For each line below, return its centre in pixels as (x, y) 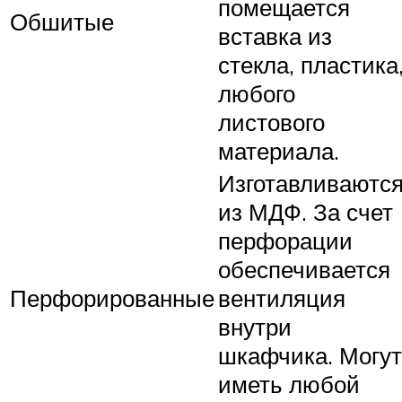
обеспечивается (304, 269)
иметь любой (289, 384)
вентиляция (282, 297)
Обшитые (62, 21)
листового (271, 122)
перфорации (285, 240)
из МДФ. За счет (306, 211)
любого (257, 93)
